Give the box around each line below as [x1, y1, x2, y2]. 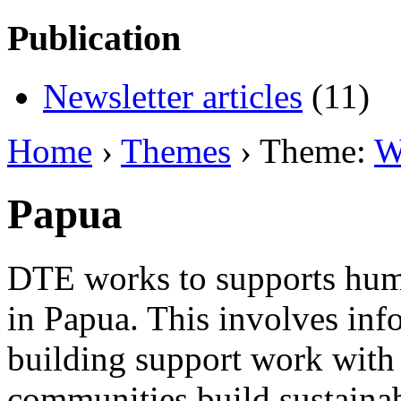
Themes [121, 131, 231, 170]
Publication [7, 18, 181, 59]
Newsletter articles [43, 76, 303, 115]
